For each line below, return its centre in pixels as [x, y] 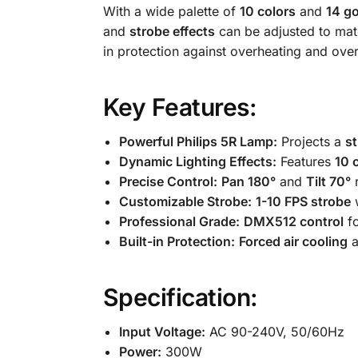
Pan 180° [248, 181]
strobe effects [172, 32]
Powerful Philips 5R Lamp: [198, 141]
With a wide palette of [171, 12]
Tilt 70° [328, 181]
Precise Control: [168, 181]
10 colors [267, 12]
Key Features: [180, 107]
